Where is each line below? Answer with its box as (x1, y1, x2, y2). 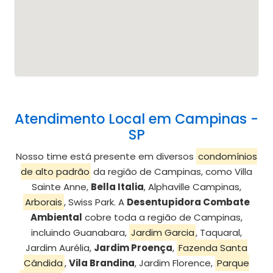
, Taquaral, (196, 226, 243, 239)
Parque (216, 257, 249, 270)
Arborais (25, 196, 62, 209)
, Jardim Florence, (135, 257, 215, 270)
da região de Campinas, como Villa (91, 165, 253, 179)
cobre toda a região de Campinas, (82, 211, 243, 224)
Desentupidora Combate (126, 196, 250, 209)
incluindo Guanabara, (30, 226, 129, 239)
